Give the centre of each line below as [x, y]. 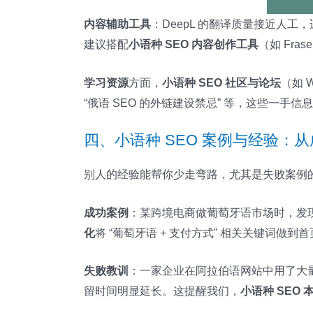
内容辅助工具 [117, 24]
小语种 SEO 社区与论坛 [221, 82]
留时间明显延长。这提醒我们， [162, 291]
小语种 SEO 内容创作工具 [194, 44]
